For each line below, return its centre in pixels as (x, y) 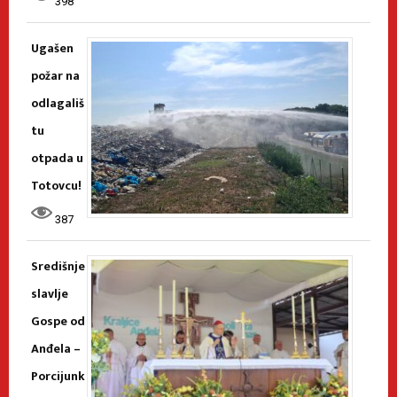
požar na (55, 76)
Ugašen (52, 49)
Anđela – (56, 349)
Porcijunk (58, 377)
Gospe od (58, 322)
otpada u (57, 159)
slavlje (50, 294)
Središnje (58, 267)
